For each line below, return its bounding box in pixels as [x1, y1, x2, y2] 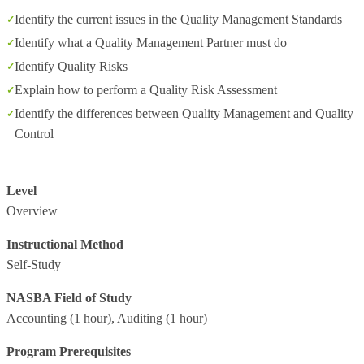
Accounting [6, 311, 67, 325]
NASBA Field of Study [6, 291, 132, 305]
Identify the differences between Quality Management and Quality [15, 106, 353, 120]
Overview [6, 204, 58, 218]
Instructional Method [6, 237, 123, 251]
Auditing [117, 311, 162, 325]
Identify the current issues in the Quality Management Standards [15, 12, 342, 26]
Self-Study [6, 258, 61, 271]
